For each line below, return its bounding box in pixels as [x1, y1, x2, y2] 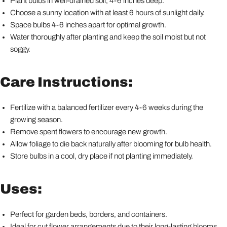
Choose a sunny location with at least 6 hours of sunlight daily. [10, 9, 205, 17]
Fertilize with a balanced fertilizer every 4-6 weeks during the [10, 103, 203, 112]
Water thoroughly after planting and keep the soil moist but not [10, 33, 206, 42]
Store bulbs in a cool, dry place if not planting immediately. [10, 152, 193, 161]
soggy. [10, 45, 30, 54]
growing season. [10, 116, 63, 124]
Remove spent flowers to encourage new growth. [10, 128, 167, 136]
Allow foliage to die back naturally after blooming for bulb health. [10, 140, 212, 148]
